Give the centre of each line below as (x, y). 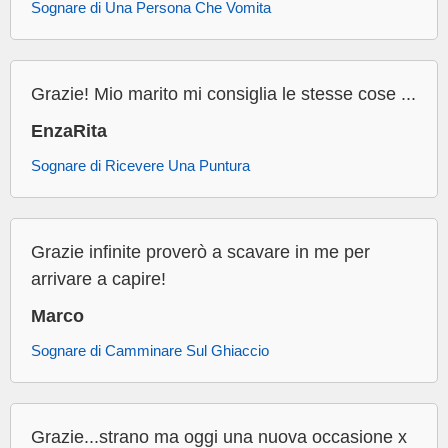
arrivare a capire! (98, 279)
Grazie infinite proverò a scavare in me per (200, 252)
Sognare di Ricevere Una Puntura (140, 166)
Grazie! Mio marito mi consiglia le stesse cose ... (223, 94)
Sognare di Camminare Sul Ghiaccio (150, 351)
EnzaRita (69, 131)
